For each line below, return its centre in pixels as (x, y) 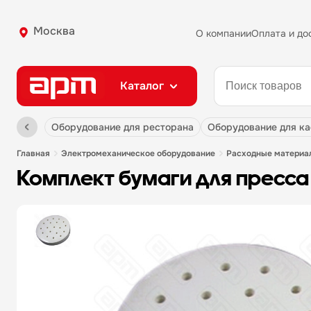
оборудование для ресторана (126, 127)
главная (35, 153)
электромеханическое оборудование (141, 153)
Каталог (142, 86)
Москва (54, 31)
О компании (224, 33)
